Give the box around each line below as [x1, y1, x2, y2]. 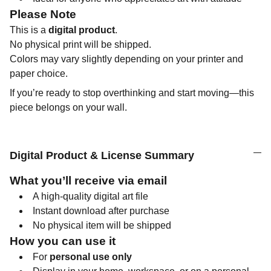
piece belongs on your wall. [10, 102, 127, 113]
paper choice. [10, 68, 68, 79]
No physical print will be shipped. [10, 39, 151, 50]
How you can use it [10, 235, 116, 247]
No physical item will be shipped [33, 220, 171, 230]
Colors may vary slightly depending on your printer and [10, 54, 243, 64]
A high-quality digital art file [33, 191, 148, 201]
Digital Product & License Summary [10, 149, 194, 162]
